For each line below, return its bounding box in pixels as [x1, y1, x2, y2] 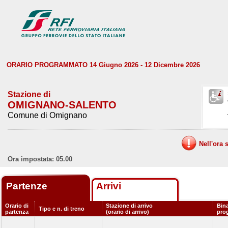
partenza [5, 209, 28, 215]
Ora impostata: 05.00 [8, 155, 72, 163]
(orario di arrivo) [106, 209, 149, 215]
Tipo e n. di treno [39, 206, 84, 212]
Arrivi [96, 181, 121, 191]
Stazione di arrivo [106, 203, 153, 209]
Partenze [6, 181, 50, 191]
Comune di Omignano [8, 111, 87, 120]
